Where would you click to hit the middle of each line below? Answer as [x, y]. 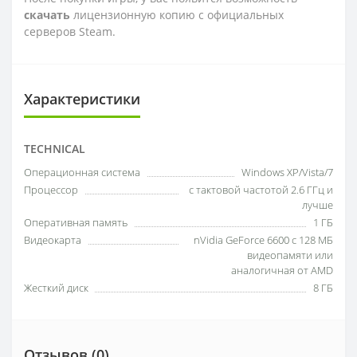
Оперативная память [76, 222]
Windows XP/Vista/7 [287, 172]
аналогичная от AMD [282, 270]
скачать [47, 14]
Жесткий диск [56, 287]
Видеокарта [53, 239]
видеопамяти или [290, 255]
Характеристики [82, 98]
